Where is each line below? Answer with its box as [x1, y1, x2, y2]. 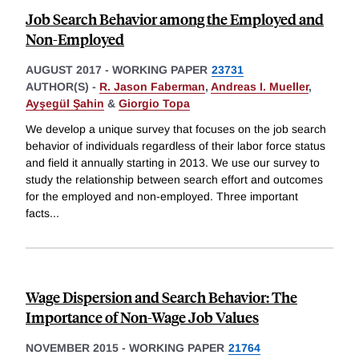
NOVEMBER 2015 [26, 341, 119, 355]
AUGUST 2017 [26, 63, 102, 77]
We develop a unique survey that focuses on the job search [26, 123, 326, 136]
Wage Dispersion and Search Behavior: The [26, 287, 297, 308]
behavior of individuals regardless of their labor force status [26, 139, 325, 153]
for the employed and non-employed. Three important [26, 190, 298, 204]
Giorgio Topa [119, 97, 190, 111]
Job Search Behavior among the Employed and [26, 9, 324, 30]
